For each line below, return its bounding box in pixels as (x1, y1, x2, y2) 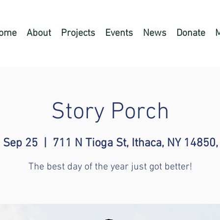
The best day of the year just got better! (28, 161, 192, 173)
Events (105, 27, 133, 39)
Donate (176, 27, 205, 39)
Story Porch (51, 98, 169, 127)
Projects (61, 27, 95, 39)
